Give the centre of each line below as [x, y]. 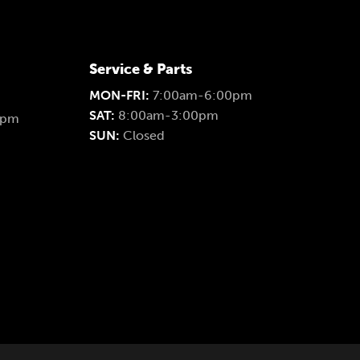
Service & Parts [141, 69]
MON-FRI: [119, 95]
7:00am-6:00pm [202, 95]
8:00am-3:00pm [168, 115]
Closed [144, 135]
